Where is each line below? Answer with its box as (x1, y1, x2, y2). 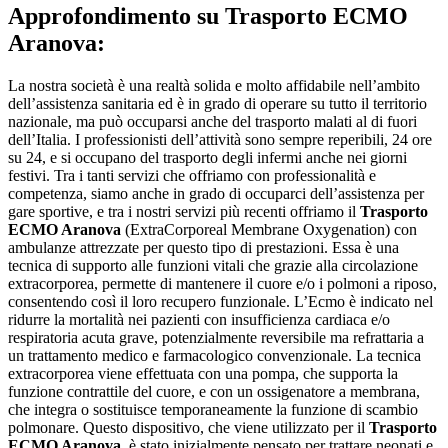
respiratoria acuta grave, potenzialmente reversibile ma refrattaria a (8, 329, 424, 347)
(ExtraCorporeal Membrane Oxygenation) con (121, 221, 417, 239)
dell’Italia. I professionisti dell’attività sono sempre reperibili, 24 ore (8, 131, 432, 149)
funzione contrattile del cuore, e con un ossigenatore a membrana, (8, 383, 420, 401)
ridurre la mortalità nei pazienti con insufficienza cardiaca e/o (8, 311, 390, 329)
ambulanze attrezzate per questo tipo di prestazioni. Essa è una (8, 239, 399, 257)
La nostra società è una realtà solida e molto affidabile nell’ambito (8, 77, 420, 95)
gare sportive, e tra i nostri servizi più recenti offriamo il (8, 203, 360, 221)
